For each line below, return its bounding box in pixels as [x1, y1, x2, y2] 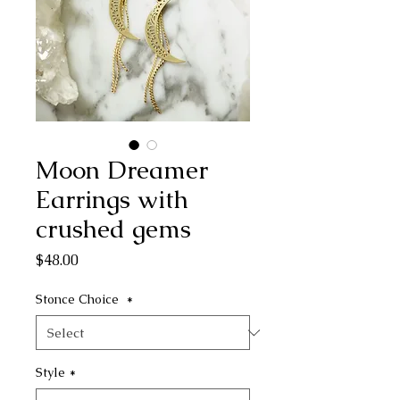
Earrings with [36, 183, 188, 215]
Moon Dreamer [36, 154, 208, 186]
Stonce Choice [36, 291, 122, 307]
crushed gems [36, 212, 191, 245]
